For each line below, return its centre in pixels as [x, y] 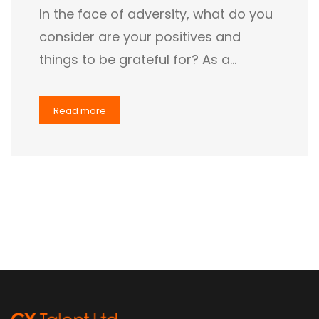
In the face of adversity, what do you [156, 14]
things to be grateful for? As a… [138, 60]
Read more [80, 111]
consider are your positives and [140, 37]
